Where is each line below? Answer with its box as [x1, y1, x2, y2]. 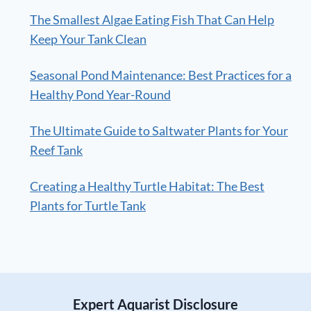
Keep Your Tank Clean [30, 31, 146, 47]
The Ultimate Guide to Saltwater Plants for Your [30, 123, 288, 139]
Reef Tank [30, 142, 83, 158]
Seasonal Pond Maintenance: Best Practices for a [30, 67, 292, 83]
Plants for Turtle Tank [30, 198, 146, 214]
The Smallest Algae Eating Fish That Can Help [30, 12, 274, 28]
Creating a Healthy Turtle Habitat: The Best [30, 178, 264, 194]
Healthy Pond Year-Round [30, 87, 171, 103]
